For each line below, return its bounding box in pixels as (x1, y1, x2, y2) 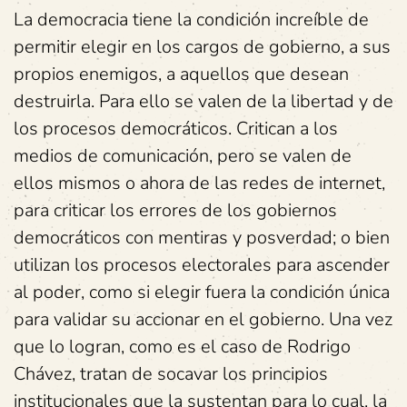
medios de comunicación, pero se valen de (14, 144, 352, 168)
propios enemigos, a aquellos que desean (14, 62, 349, 86)
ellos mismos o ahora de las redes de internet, (14, 171, 385, 195)
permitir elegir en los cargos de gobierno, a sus (14, 35, 391, 59)
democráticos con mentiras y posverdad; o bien (14, 225, 390, 250)
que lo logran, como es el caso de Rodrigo (14, 334, 351, 359)
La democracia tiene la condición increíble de (14, 7, 369, 32)
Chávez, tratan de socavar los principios (14, 362, 328, 386)
